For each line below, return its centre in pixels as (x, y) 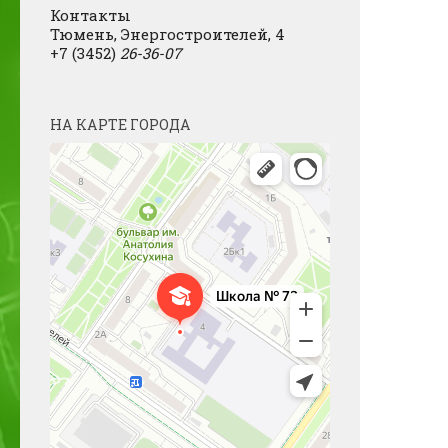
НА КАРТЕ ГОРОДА (120, 124)
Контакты (90, 14)
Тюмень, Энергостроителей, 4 (167, 33)
